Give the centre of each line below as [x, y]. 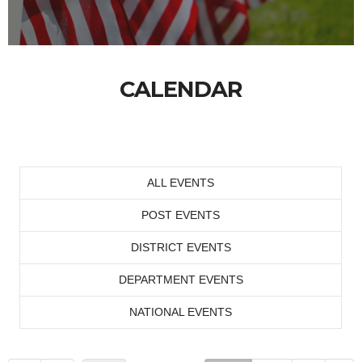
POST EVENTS [181, 215]
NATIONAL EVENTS [181, 312]
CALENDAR [181, 89]
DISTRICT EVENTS [181, 247]
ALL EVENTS [181, 183]
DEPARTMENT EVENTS [181, 280]
